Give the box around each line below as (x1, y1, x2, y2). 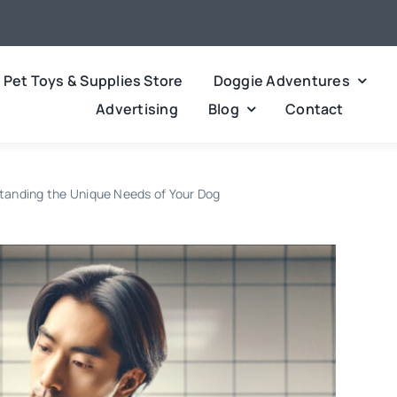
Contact (285, 98, 344, 119)
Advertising (96, 98, 178, 119)
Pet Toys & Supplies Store (3, 70, 183, 90)
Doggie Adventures (213, 70, 350, 90)
